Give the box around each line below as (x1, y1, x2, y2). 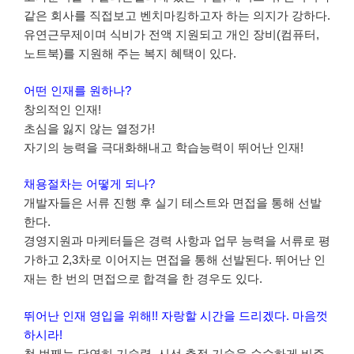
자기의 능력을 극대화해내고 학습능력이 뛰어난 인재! (24, 140, 303, 154)
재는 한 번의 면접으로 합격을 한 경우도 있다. (24, 272, 262, 286)
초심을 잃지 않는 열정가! (24, 121, 155, 135)
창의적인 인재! (24, 102, 101, 116)
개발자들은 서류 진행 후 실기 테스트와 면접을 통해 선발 (24, 196, 322, 210)
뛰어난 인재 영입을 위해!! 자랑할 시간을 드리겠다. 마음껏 (24, 308, 328, 322)
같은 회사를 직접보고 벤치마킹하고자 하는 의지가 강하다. (24, 9, 330, 23)
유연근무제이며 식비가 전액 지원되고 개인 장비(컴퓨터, (24, 28, 319, 42)
